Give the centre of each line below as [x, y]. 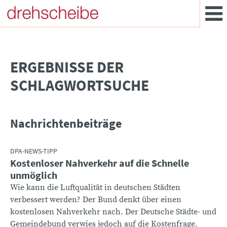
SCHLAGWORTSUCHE [80, 85]
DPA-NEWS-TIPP [34, 151]
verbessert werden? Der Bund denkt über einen [96, 200]
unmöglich [34, 175]
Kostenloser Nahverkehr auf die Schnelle [100, 163]
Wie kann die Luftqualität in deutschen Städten [95, 188]
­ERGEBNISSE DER [67, 67]
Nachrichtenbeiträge [66, 124]
